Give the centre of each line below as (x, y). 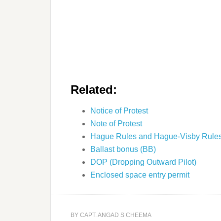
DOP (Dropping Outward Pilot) (143, 162)
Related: (94, 89)
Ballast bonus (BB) (123, 149)
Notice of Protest (119, 110)
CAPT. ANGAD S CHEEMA (116, 215)
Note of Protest (116, 123)
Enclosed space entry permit (140, 175)
